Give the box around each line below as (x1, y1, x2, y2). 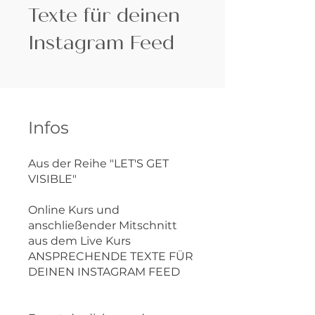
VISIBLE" (28, 172, 77, 186)
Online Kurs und (28, 203, 120, 217)
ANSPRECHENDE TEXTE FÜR (28, 250, 193, 263)
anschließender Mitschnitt (28, 219, 177, 232)
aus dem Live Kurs (28, 234, 131, 247)
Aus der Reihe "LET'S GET (28, 157, 169, 170)
